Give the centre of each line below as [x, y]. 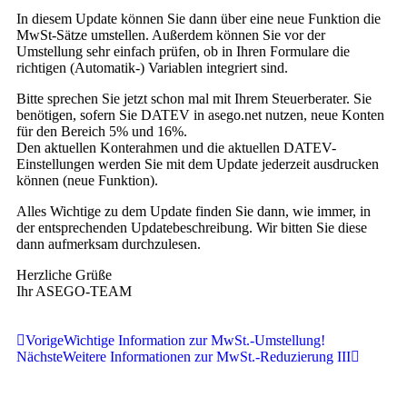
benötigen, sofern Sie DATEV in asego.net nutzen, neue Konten [200, 115]
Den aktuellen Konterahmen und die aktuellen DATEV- [176, 148]
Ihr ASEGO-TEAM [74, 291]
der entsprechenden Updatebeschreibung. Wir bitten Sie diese [192, 228]
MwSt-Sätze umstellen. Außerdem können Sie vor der [171, 35]
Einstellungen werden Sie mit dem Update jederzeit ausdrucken [198, 164]
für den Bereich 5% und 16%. [102, 131]
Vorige [45, 340]
